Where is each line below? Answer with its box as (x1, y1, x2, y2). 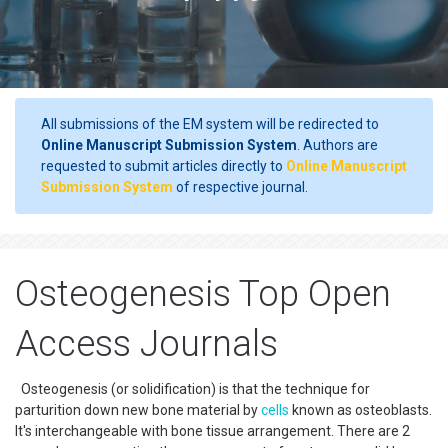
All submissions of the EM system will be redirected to (41, 116, 379, 132)
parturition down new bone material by (15, 402, 261, 418)
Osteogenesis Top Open (15, 273, 391, 315)
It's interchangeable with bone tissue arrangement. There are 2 (15, 423, 410, 439)
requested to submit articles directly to (41, 158, 286, 174)
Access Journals (15, 323, 278, 365)
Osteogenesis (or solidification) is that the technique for (15, 381, 370, 397)
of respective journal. (173, 179, 308, 195)
